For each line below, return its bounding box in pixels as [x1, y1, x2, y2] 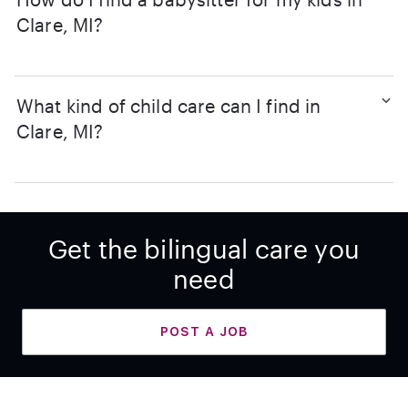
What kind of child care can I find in [16, 95, 321, 117]
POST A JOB [160, 324, 248, 339]
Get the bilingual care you [48, 234, 360, 263]
